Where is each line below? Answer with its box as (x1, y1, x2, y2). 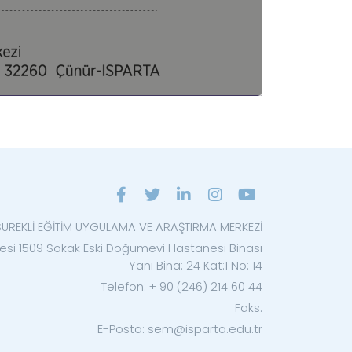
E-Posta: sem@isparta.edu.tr (97, 320, 262, 337)
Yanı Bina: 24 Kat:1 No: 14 (129, 256, 262, 273)
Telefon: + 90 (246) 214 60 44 (101, 277, 262, 295)
